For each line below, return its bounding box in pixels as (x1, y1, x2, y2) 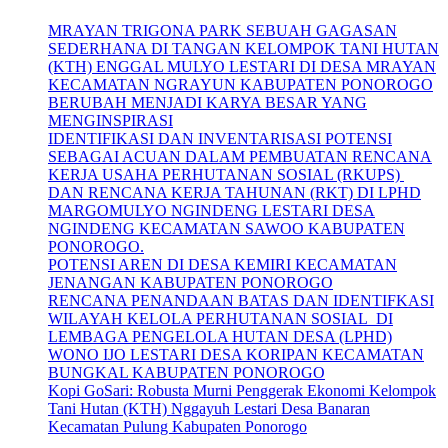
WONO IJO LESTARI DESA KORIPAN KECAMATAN (48, 346, 424, 364)
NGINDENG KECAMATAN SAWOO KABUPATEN (48, 220, 405, 238)
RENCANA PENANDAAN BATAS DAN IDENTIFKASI (48, 292, 434, 310)
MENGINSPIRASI (48, 112, 173, 130)
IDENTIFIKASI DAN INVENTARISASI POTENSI (48, 130, 392, 148)
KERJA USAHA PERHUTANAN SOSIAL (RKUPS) (48, 166, 404, 184)
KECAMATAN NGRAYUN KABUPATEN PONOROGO (48, 76, 433, 94)
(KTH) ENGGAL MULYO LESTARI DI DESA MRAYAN (48, 58, 436, 76)
